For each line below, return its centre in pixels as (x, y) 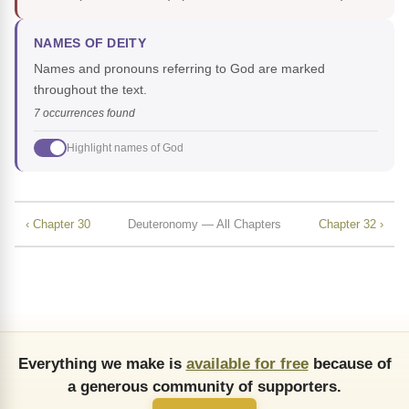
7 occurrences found (84, 114)
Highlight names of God (125, 147)
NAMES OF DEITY (90, 44)
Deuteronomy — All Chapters (204, 224)
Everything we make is (102, 364)
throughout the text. (90, 90)
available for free (247, 364)
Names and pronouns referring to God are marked (179, 69)
